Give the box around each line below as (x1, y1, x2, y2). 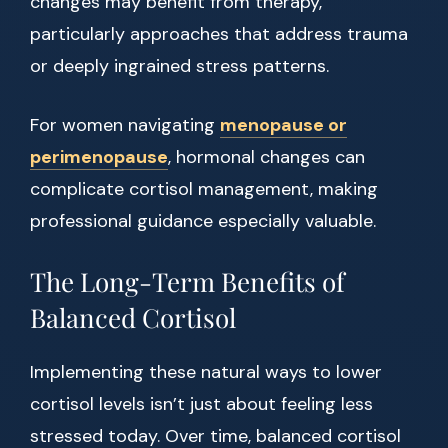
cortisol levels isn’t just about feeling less (30, 392, 373, 417)
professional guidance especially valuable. (30, 209, 376, 234)
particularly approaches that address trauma (30, 22, 408, 47)
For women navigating (30, 113, 220, 138)
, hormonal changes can (168, 145, 365, 170)
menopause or (220, 113, 347, 138)
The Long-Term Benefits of (30, 264, 345, 300)
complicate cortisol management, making (30, 177, 378, 202)
